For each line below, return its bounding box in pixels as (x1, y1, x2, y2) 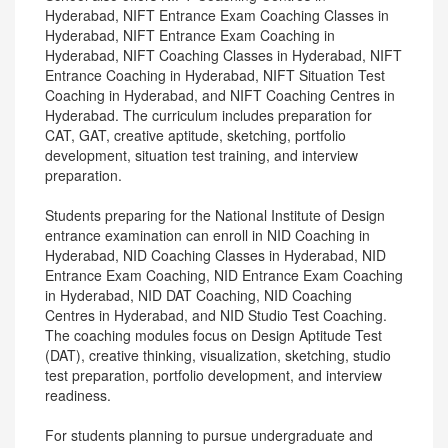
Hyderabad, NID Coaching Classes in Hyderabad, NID (45, 245, 386, 265)
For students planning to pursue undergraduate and (45, 425, 373, 445)
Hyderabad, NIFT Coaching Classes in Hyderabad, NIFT (45, 45, 402, 65)
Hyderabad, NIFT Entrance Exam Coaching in (45, 25, 335, 45)
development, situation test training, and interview (45, 145, 358, 165)
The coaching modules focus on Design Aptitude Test (45, 325, 382, 345)
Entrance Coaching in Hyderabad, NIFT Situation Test (45, 65, 385, 85)
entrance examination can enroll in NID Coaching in (45, 225, 370, 245)
